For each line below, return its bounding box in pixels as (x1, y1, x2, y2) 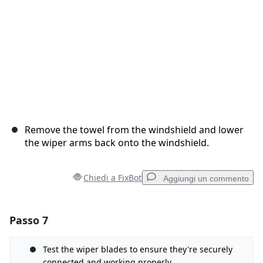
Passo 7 (9, 213, 48, 228)
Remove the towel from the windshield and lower (25, 123, 244, 137)
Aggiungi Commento (27, 243, 124, 257)
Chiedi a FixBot (83, 172, 141, 184)
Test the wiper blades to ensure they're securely (43, 244, 232, 255)
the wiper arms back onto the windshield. (25, 136, 209, 150)
